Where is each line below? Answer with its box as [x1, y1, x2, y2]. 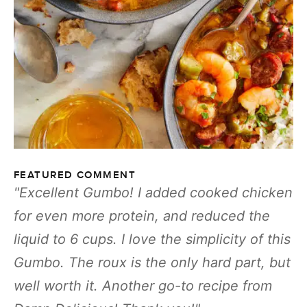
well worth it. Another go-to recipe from [14, 278, 272, 294]
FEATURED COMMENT [14, 169, 136, 181]
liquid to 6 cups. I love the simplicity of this [14, 231, 291, 247]
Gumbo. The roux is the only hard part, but [14, 254, 291, 271]
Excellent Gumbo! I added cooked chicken [19, 184, 293, 201]
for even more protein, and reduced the [14, 208, 270, 224]
